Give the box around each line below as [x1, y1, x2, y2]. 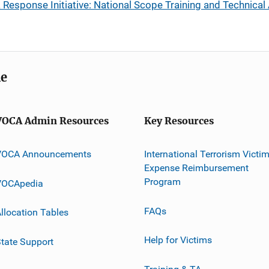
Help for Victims [144, 234, 212, 246]
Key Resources [144, 115, 214, 127]
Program [144, 175, 181, 187]
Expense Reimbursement [144, 162, 249, 174]
